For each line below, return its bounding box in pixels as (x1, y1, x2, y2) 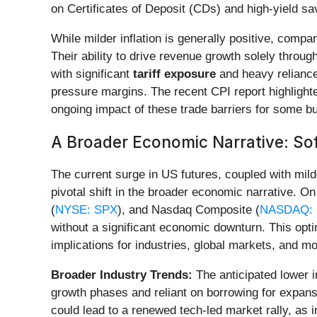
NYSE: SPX (55, 203, 117, 217)
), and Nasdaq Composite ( (117, 203, 260, 217)
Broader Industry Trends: (51, 268, 192, 282)
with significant (51, 67, 133, 81)
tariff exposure (133, 67, 216, 81)
